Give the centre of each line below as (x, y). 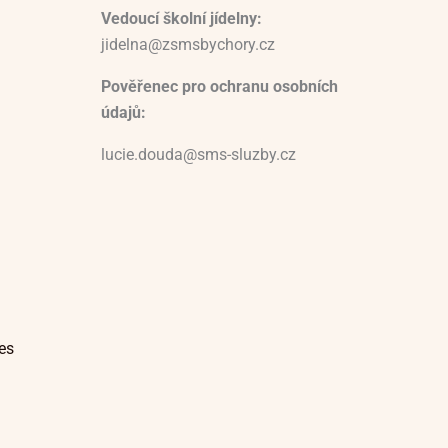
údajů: (123, 113)
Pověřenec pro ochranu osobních (219, 87)
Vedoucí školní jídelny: (183, 19)
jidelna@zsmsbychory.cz (188, 45)
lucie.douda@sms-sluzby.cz (198, 155)
